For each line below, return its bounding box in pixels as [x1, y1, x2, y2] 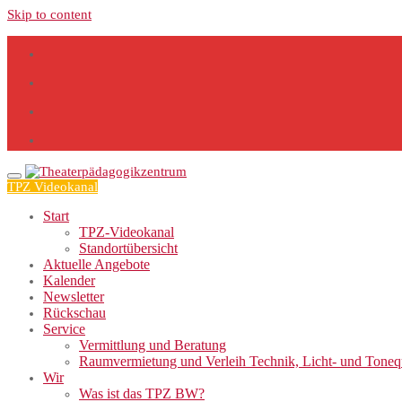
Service [43, 321, 85, 336]
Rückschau [43, 305, 106, 320]
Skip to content [7, 7, 92, 22]
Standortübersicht [79, 240, 178, 256]
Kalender [43, 273, 95, 288]
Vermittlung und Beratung [79, 337, 226, 353]
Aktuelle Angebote [43, 257, 150, 272]
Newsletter [43, 289, 104, 304]
